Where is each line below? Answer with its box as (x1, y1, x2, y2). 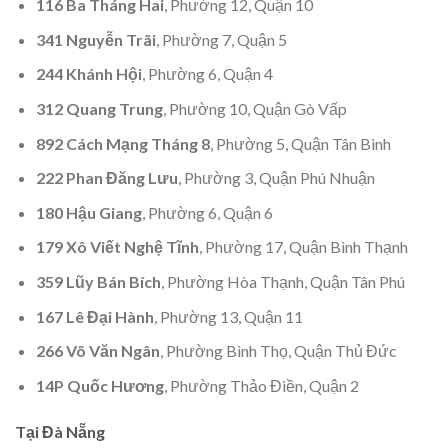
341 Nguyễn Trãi (35, 29, 156, 49)
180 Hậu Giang (35, 202, 142, 222)
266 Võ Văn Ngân (35, 341, 160, 361)
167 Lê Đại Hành (35, 306, 154, 326)
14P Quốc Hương (35, 375, 164, 395)
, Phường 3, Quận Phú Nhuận (177, 168, 375, 188)
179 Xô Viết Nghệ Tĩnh (35, 237, 199, 257)
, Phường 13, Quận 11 (153, 306, 303, 326)
